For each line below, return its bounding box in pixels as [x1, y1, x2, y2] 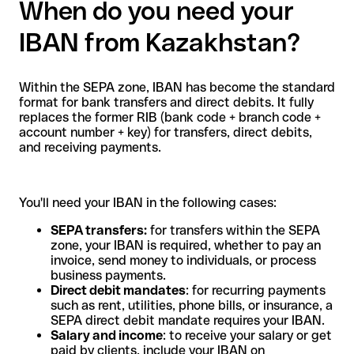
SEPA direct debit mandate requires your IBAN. [51, 312, 325, 328]
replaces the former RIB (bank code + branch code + [19, 109, 321, 125]
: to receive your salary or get [163, 327, 332, 343]
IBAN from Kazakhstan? [19, 28, 300, 58]
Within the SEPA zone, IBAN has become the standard [19, 79, 335, 95]
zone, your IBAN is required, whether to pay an [51, 237, 321, 253]
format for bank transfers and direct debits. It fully [19, 94, 314, 110]
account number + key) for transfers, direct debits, [19, 124, 312, 140]
